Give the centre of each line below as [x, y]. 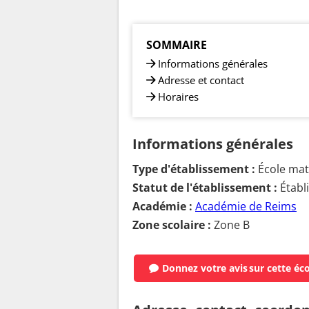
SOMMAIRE [177, 44]
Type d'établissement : [194, 169]
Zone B [230, 225]
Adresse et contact [201, 80]
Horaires [178, 96]
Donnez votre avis [205, 268]
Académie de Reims [246, 206]
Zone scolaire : [172, 225]
